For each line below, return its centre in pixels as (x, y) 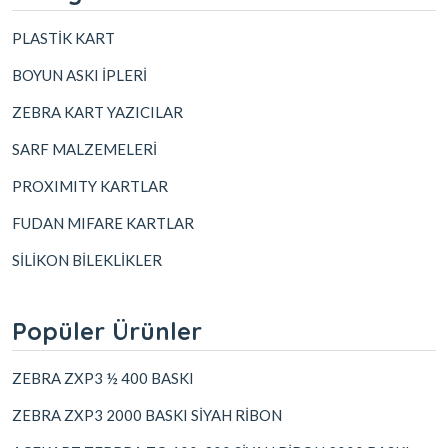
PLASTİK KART (63, 38)
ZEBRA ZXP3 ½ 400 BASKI (103, 378)
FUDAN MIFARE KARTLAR (103, 223)
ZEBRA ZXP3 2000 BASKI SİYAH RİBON (147, 415)
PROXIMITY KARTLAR (90, 186)
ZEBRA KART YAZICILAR (97, 112)
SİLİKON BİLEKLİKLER (87, 260)
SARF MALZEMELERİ (84, 149)
